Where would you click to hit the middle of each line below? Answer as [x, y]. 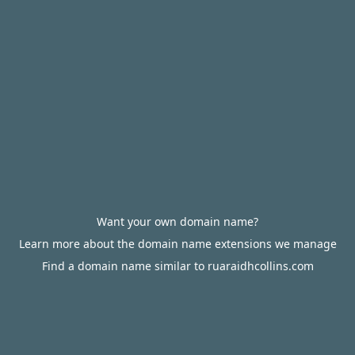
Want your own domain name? [177, 221]
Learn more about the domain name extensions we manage [177, 244]
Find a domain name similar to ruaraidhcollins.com [177, 266]
